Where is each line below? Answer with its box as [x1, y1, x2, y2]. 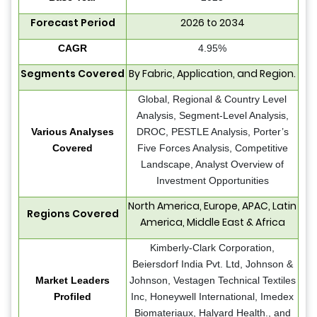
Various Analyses [31, 126, 114, 138]
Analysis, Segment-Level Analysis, [136, 110, 289, 122]
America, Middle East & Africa [139, 215, 285, 230]
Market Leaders [35, 275, 110, 287]
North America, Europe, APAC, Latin [128, 199, 296, 214]
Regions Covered [26, 207, 119, 221]
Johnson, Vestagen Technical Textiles [129, 275, 296, 287]
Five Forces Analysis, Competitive [137, 142, 288, 154]
